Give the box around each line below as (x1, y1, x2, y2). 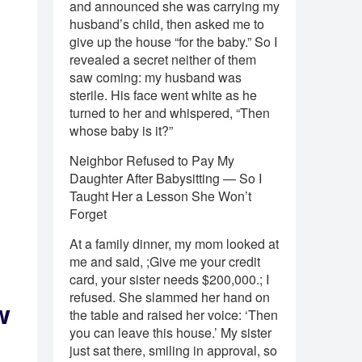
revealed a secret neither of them (69, 50, 256, 69)
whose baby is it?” (69, 121, 173, 140)
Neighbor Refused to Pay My (69, 151, 234, 170)
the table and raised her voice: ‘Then (69, 305, 278, 324)
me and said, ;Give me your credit (69, 252, 260, 271)
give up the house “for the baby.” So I (69, 32, 277, 51)
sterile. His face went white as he (69, 86, 257, 104)
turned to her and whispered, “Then (69, 103, 270, 122)
